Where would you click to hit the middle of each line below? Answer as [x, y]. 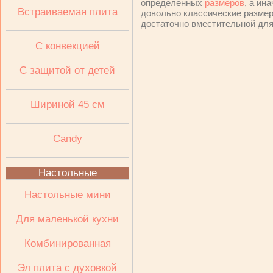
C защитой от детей [67, 70]
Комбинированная [67, 243]
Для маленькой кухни [67, 219]
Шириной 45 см [67, 105]
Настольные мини [67, 195]
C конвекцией [67, 46]
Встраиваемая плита [67, 12]
